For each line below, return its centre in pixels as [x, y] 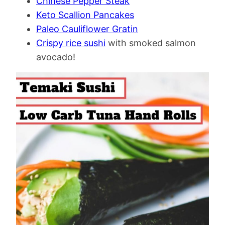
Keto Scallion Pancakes [85, 15]
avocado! [56, 57]
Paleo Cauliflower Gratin [87, 29]
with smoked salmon [151, 43]
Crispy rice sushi [71, 43]
